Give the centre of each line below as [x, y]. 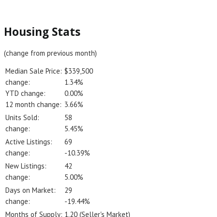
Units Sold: [22, 117]
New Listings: [26, 166]
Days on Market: [31, 190]
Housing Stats [42, 32]
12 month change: [33, 104]
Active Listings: [29, 141]
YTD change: [25, 93]
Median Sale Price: [34, 71]
